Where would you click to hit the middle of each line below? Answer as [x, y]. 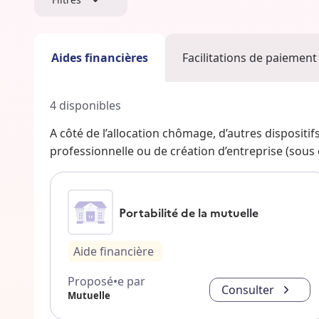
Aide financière [114, 252]
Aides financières [100, 58]
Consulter [247, 290]
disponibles [90, 106]
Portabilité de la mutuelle [189, 213]
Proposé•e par [106, 282]
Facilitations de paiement [250, 58]
